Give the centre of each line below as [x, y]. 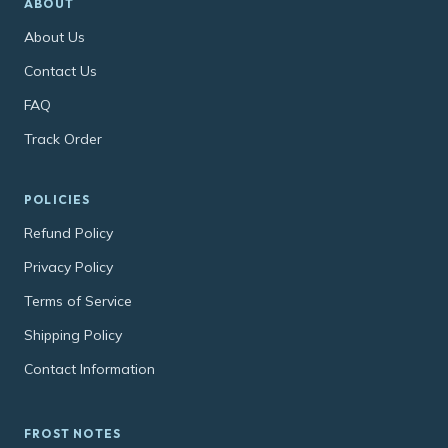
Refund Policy [68, 233]
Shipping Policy [73, 335]
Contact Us [60, 71]
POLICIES [57, 200]
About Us [54, 37]
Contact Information [89, 369]
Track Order [63, 139]
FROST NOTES [73, 434]
